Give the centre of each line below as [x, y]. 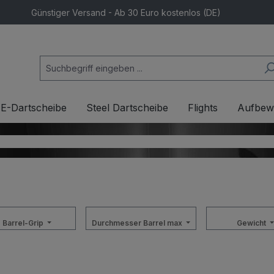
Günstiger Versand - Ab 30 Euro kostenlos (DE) [126, 12]
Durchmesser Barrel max [138, 223]
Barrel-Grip [24, 223]
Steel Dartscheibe [127, 108]
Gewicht [252, 223]
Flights [203, 108]
